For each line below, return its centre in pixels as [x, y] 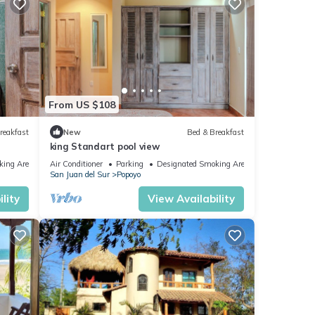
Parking [129, 164]
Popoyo [128, 175]
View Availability [191, 199]
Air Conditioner [76, 164]
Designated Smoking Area [202, 164]
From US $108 [82, 104]
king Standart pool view [104, 147]
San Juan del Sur [79, 175]
